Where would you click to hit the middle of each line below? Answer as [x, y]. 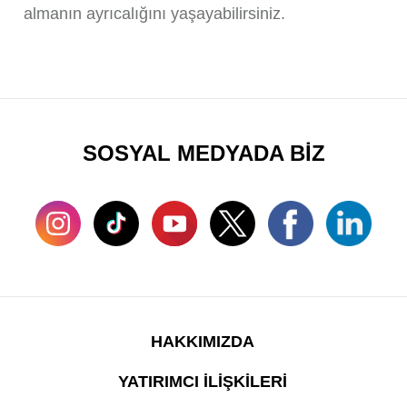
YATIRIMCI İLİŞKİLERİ [203, 382]
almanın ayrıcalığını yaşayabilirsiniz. [154, 14]
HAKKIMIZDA [203, 342]
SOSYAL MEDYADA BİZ [203, 154]
